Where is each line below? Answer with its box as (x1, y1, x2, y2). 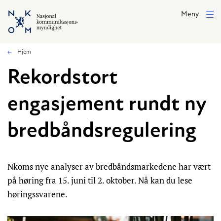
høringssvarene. (7, 188, 69, 200)
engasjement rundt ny (7, 94, 206, 115)
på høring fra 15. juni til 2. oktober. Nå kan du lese (7, 175, 192, 186)
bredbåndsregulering (7, 121, 196, 142)
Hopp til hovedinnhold (5, 6, 74, 14)
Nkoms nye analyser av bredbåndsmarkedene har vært (7, 161, 211, 172)
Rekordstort (7, 68, 117, 89)
